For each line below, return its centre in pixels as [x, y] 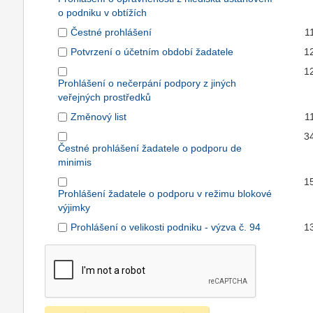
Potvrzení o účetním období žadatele [152, 52]
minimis [75, 162]
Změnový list [99, 117]
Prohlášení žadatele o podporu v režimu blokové [165, 194]
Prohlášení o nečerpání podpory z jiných [147, 83]
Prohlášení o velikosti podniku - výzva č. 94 [166, 227]
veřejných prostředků [105, 97]
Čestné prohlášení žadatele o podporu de [150, 148]
